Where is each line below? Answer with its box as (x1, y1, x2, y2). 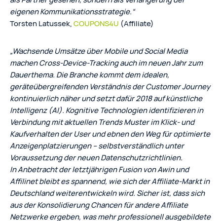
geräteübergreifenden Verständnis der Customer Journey (10, 81, 210, 92)
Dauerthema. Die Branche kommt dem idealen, (10, 69, 169, 80)
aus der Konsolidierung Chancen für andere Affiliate (10, 199, 188, 210)
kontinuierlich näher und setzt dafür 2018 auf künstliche (10, 93, 202, 104)
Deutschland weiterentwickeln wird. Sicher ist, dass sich (10, 187, 205, 198)
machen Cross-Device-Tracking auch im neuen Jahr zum (10, 57, 203, 68)
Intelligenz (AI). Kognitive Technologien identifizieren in (10, 105, 203, 115)
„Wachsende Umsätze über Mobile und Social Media (10, 45, 187, 56)
